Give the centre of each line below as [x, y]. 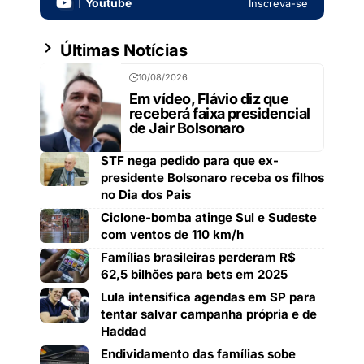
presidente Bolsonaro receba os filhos [212, 177]
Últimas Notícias [122, 50]
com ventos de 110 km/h [172, 234]
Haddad [123, 331]
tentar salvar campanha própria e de [209, 314]
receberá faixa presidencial [220, 113]
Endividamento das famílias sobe [198, 353]
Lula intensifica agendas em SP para [208, 297]
